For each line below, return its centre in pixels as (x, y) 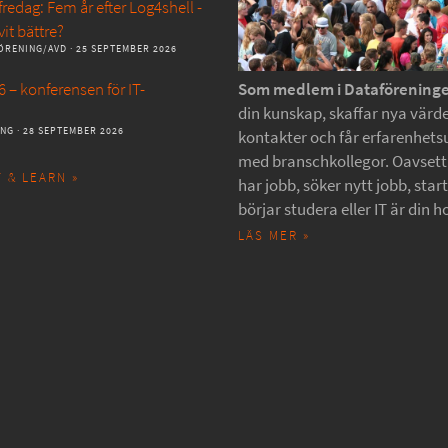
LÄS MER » (274, 235)
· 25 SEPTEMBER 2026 (122, 48)
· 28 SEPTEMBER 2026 (69, 130)
